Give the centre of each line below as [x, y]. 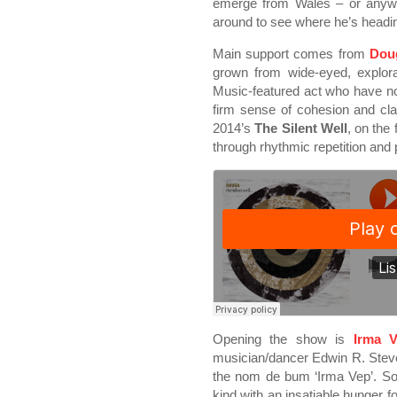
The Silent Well [301, 128]
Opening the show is [283, 339]
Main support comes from [291, 54]
